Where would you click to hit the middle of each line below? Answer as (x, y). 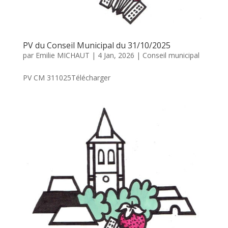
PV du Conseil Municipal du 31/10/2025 (96, 46)
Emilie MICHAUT (62, 55)
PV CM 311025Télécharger (66, 78)
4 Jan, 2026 (116, 55)
